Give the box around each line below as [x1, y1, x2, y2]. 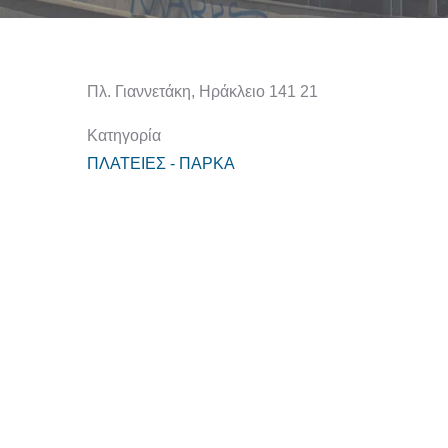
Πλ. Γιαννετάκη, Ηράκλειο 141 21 [87, 83, 318, 100]
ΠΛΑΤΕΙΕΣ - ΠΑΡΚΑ [87, 155, 235, 172]
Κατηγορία [87, 127, 161, 144]
